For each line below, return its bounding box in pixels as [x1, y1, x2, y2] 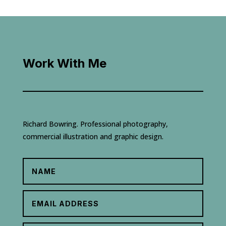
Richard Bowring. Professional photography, [22, 119, 168, 129]
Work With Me [22, 55, 106, 71]
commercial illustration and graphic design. [22, 131, 163, 141]
